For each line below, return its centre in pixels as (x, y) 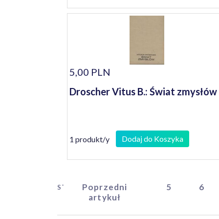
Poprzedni (105, 187)
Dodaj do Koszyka (153, 139)
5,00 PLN (90, 72)
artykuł (105, 197)
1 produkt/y (89, 139)
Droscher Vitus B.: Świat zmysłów (143, 91)
